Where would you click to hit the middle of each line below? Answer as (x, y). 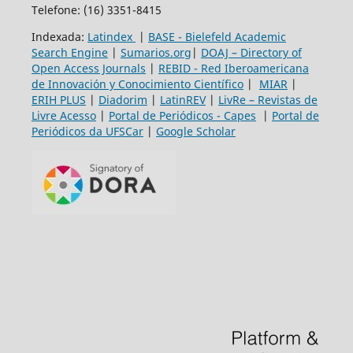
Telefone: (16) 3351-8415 (96, 9)
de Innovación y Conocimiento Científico (137, 84)
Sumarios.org (156, 52)
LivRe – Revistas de (268, 99)
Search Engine (69, 52)
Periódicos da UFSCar (87, 131)
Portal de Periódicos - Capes (182, 115)
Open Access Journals (88, 68)
